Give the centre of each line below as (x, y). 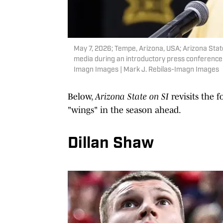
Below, (81, 96)
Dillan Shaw (111, 144)
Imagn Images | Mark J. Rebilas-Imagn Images (146, 70)
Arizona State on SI (132, 96)
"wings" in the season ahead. (124, 110)
